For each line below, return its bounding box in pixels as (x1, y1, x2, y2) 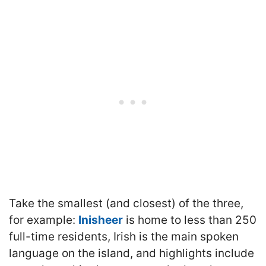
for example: (9, 213, 78, 227)
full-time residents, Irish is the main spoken (9, 230, 239, 244)
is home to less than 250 (123, 213, 256, 227)
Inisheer (78, 213, 123, 227)
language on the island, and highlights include (9, 246, 254, 261)
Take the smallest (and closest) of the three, (9, 197, 243, 211)
